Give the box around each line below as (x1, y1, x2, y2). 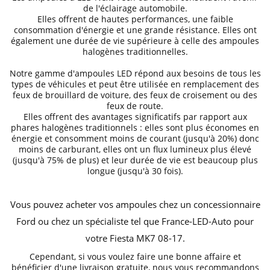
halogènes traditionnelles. (82, 46, 188, 57)
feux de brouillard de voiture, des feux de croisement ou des (13, 89, 257, 101)
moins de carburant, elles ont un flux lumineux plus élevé (19, 143, 251, 155)
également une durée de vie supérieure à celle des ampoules (11, 35, 259, 46)
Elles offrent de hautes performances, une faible (37, 13, 233, 25)
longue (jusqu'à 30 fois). (87, 165, 183, 177)
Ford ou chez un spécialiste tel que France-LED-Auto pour (16, 215, 254, 227)
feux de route (107, 100, 161, 111)
